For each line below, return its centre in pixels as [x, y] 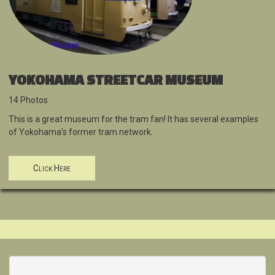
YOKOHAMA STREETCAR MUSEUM [116, 80]
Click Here [52, 168]
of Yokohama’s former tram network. [81, 132]
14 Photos [28, 100]
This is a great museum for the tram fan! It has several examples [134, 119]
